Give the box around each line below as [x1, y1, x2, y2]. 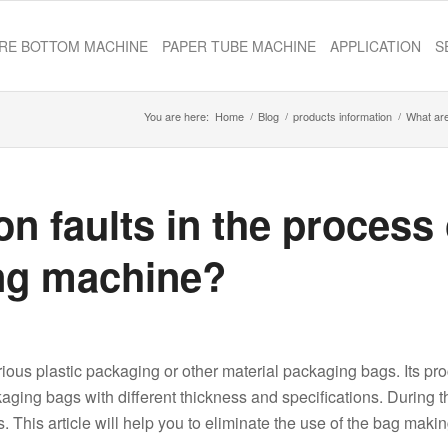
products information [293, 108, 392, 124]
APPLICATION [330, 36, 421, 56]
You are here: [144, 108, 209, 124]
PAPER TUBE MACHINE [162, 36, 316, 56]
